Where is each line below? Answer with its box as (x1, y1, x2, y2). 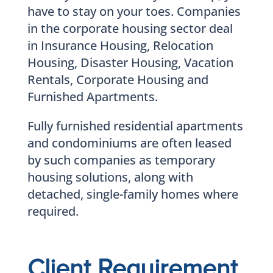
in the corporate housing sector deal (27, 19, 233, 37)
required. (27, 202, 79, 219)
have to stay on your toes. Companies (27, 2, 241, 19)
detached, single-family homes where (27, 185, 238, 202)
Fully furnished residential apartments (27, 117, 243, 134)
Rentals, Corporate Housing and (27, 71, 208, 88)
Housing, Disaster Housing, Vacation (27, 54, 233, 71)
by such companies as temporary (27, 151, 215, 168)
